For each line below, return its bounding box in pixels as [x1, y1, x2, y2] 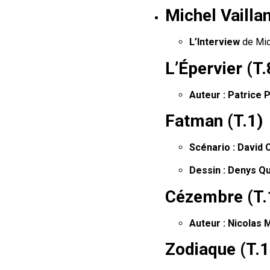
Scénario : [189, 141, 235, 153]
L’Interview [189, 36, 240, 48]
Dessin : [189, 165, 225, 177]
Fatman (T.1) [165, 110, 263, 131]
